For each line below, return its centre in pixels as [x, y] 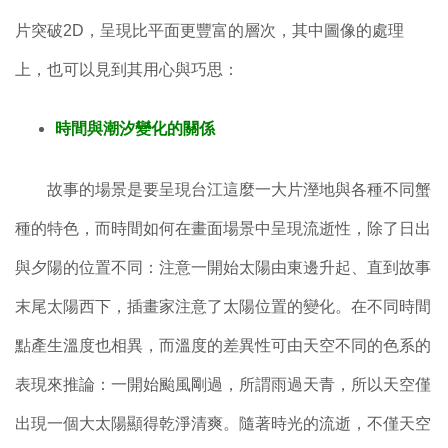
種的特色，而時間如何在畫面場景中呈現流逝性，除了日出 [223, 229]
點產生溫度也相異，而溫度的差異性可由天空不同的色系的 [223, 346]
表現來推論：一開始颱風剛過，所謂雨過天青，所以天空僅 [223, 385]
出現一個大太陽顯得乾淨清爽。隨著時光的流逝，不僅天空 [223, 424]
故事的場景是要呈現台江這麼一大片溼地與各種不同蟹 [223, 190]
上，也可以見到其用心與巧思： [127, 69]
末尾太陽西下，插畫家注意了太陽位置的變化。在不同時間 [223, 307]
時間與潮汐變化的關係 [135, 129]
